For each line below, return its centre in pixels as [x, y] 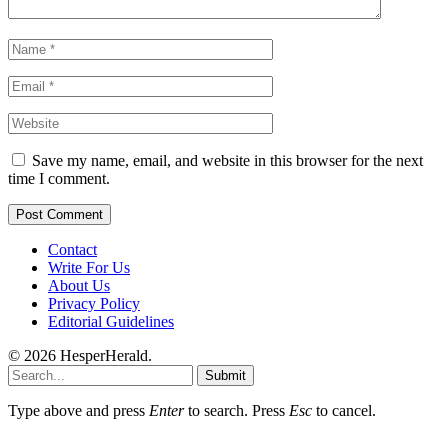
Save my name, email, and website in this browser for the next [227, 161]
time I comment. [59, 179]
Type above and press [78, 411]
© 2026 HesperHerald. [80, 356]
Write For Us [89, 268]
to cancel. [344, 411]
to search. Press [236, 411]
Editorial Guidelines [111, 322]
